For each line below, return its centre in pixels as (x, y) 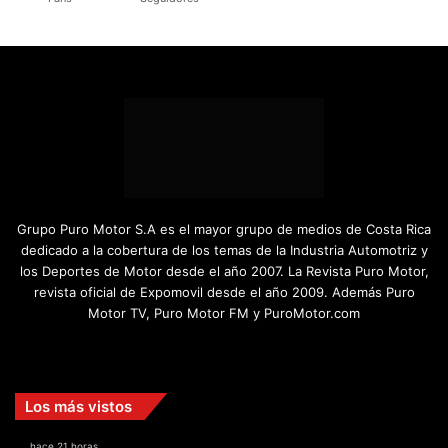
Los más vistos (78, 406)
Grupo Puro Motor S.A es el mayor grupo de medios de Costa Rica (224, 228)
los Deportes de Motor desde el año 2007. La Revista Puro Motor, (224, 270)
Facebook (221, 349)
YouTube (266, 349)
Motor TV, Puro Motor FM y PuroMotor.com (224, 312)
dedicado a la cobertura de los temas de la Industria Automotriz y (224, 249)
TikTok (306, 349)
